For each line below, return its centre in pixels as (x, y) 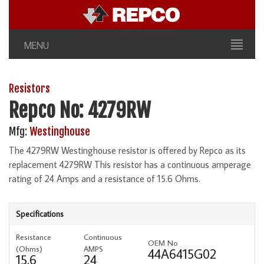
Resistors (29, 89)
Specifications (40, 214)
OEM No (163, 242)
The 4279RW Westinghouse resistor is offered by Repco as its (127, 150)
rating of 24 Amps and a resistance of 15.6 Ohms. (105, 178)
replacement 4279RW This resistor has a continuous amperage (130, 164)
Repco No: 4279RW (80, 110)
